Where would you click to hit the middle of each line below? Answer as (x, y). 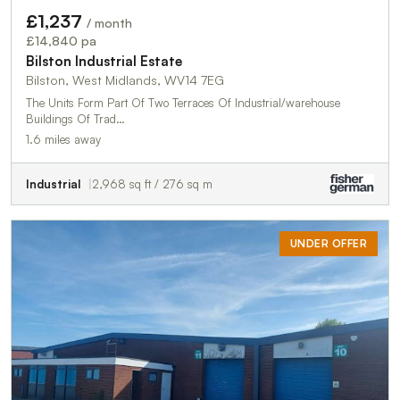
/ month (109, 22)
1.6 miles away (63, 139)
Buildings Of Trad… (75, 118)
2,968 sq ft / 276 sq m (152, 183)
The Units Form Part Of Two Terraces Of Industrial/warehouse (183, 102)
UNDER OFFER (328, 243)
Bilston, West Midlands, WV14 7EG (125, 79)
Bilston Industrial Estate (104, 61)
